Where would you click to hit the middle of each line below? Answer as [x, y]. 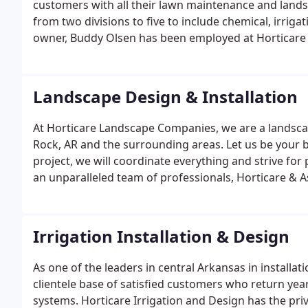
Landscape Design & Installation [165, 97]
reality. [50, 194]
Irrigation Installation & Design [161, 236]
